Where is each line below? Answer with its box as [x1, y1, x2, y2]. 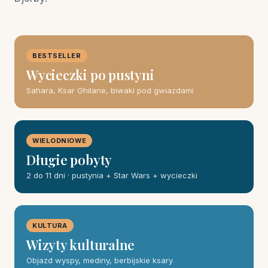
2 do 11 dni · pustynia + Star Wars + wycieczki [26, 170, 197, 180]
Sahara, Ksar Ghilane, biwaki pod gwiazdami [26, 86, 194, 95]
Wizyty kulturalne [26, 236, 135, 254]
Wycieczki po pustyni [26, 66, 154, 84]
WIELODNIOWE [32, 136, 87, 145]
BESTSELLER [32, 51, 81, 60]
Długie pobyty [26, 151, 112, 169]
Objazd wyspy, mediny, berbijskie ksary [26, 255, 173, 265]
